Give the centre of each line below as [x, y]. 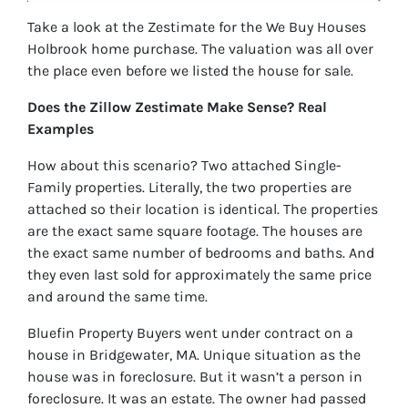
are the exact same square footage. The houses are [195, 231]
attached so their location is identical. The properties [203, 209]
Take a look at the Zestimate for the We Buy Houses [197, 27]
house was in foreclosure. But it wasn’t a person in [195, 377]
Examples [61, 129]
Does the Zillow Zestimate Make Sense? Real [177, 107]
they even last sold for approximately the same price [199, 275]
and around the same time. [117, 297]
